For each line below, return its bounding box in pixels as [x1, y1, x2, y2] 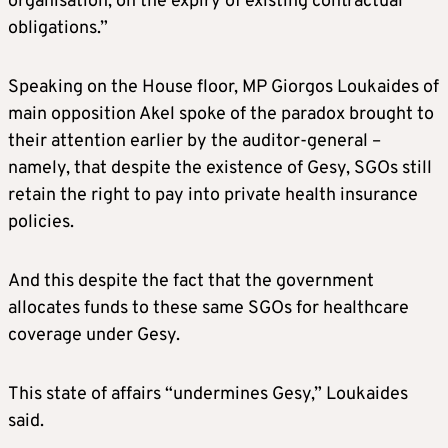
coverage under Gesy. [8, 323, 180, 347]
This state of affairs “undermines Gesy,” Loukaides [8, 382, 408, 406]
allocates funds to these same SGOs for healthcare [8, 296, 409, 320]
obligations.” [8, 16, 108, 40]
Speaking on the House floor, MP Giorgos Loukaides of [8, 75, 439, 99]
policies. [8, 210, 74, 234]
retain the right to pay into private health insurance [8, 183, 418, 207]
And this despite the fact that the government [8, 269, 374, 293]
